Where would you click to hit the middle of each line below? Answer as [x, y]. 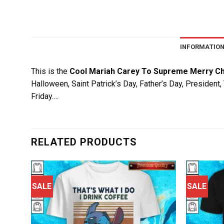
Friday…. [45, 96]
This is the [50, 71]
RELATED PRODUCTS [84, 142]
